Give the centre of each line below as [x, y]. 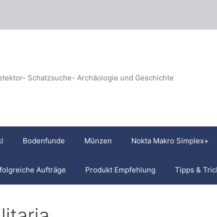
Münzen [98, 141]
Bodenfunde [44, 141]
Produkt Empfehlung [120, 170]
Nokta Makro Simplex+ [170, 141]
